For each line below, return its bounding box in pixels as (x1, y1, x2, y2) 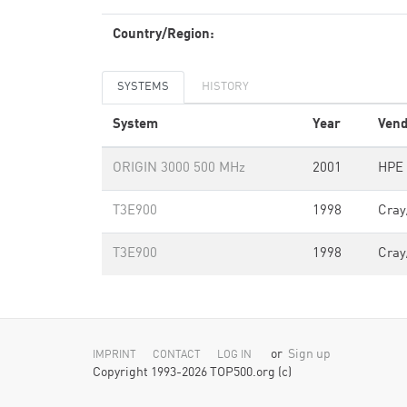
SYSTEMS (117, 81, 169, 93)
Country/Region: (113, 28, 214, 42)
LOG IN (217, 350, 252, 361)
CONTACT (153, 350, 201, 361)
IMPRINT (93, 350, 136, 361)
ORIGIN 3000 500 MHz (113, 162, 245, 175)
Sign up (288, 349, 331, 361)
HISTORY (202, 81, 249, 93)
